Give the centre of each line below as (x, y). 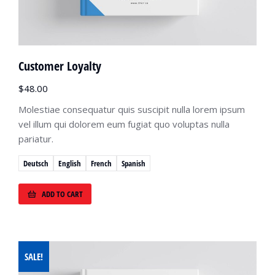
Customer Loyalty (60, 66)
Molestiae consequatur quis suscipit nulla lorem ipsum (132, 110)
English (70, 163)
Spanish (134, 163)
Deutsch (36, 163)
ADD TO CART (62, 194)
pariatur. (36, 139)
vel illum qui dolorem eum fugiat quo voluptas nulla (124, 124)
